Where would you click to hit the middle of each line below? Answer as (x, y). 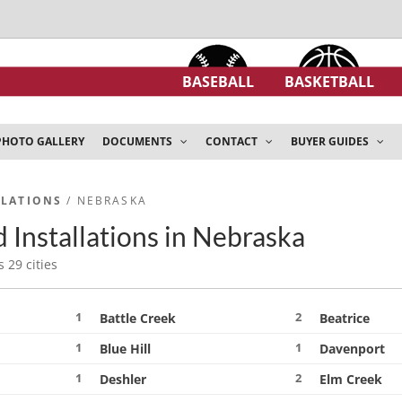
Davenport (353, 349)
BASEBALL (218, 81)
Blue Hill (126, 349)
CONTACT (233, 141)
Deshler (123, 379)
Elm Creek (351, 379)
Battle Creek (138, 318)
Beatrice (345, 318)
